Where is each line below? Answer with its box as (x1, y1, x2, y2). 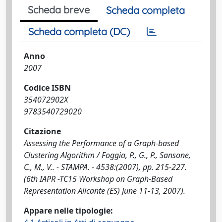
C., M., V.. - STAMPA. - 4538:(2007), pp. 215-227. (24, 162, 187, 172)
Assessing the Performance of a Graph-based (24, 138, 179, 149)
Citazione (24, 126, 61, 137)
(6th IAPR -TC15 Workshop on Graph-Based (24, 173, 172, 184)
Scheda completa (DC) (28, 25, 130, 38)
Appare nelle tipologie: (24, 205, 113, 216)
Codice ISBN (24, 82, 71, 93)
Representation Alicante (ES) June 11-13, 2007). (24, 185, 185, 196)
